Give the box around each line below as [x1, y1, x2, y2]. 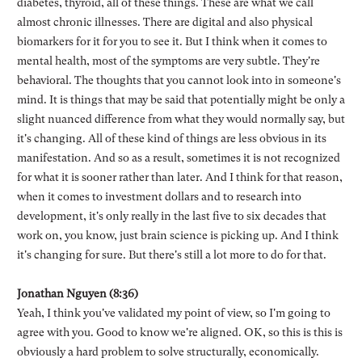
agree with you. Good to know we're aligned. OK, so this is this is [16, 325, 343, 339]
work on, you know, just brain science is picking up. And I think [16, 228, 339, 242]
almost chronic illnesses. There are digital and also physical [16, 15, 313, 28]
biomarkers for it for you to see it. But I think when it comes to [16, 34, 327, 48]
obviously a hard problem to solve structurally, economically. [16, 344, 319, 358]
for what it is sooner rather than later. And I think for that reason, [16, 170, 343, 183]
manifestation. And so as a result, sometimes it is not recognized [16, 150, 340, 164]
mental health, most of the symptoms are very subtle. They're [16, 53, 320, 67]
